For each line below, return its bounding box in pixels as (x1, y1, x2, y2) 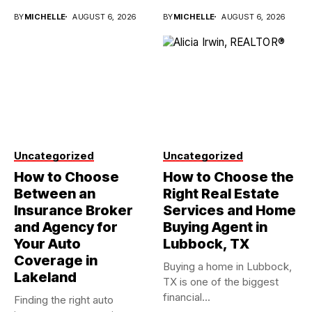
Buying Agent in (163, 219, 267, 236)
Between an (14, 185, 95, 203)
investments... (14, 2, 81, 16)
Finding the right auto (14, 293, 114, 307)
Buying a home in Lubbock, (163, 260, 292, 274)
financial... (163, 290, 210, 304)
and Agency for (14, 219, 118, 236)
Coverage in (14, 252, 97, 270)
